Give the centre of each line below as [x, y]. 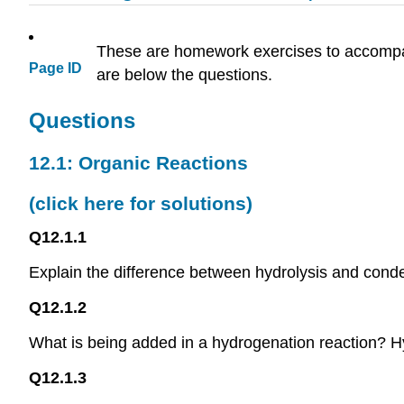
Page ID [55, 69]
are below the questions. [184, 75]
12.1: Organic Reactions [138, 162]
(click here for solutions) [141, 203]
